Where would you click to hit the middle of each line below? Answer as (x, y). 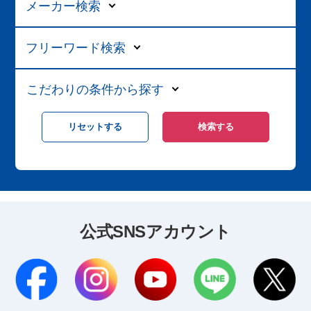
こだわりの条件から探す (95, 90)
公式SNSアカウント (155, 232)
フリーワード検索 (75, 48)
